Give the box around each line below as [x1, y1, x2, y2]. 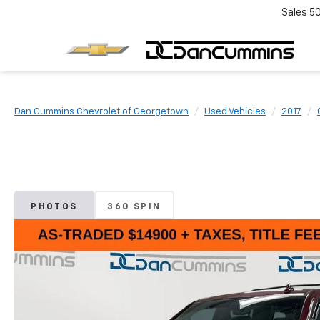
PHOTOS [31, 202, 78, 211]
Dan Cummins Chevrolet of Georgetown [14, 107, 189, 116]
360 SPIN [107, 202, 161, 211]
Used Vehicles [204, 107, 266, 116]
